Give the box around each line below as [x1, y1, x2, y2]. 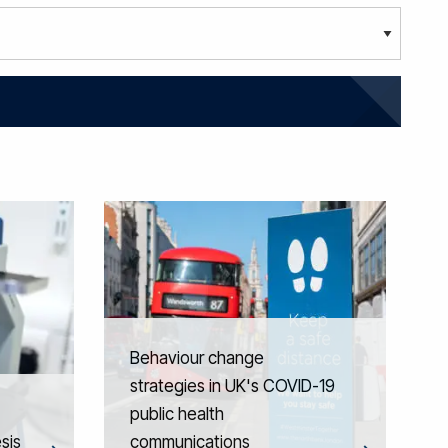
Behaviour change [129, 347, 264, 368]
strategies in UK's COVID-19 [129, 375, 335, 396]
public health [129, 403, 224, 424]
